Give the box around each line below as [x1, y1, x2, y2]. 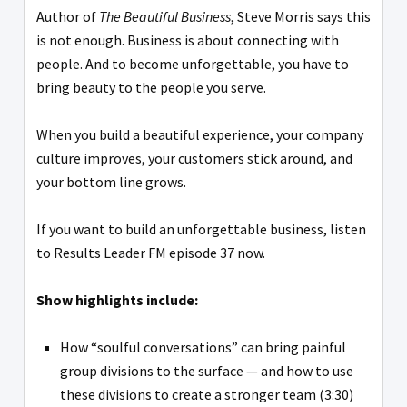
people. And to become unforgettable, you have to [36, 54, 349, 73]
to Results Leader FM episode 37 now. [36, 243, 265, 262]
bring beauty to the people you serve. [36, 77, 266, 96]
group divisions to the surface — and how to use [60, 361, 353, 380]
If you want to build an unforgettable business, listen [36, 219, 366, 238]
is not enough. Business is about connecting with [36, 30, 339, 49]
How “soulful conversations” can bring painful [60, 337, 346, 356]
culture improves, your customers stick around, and [36, 148, 352, 167]
